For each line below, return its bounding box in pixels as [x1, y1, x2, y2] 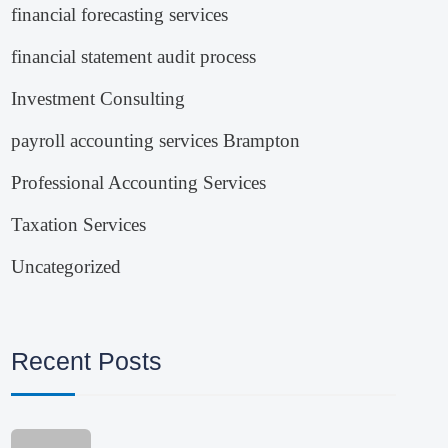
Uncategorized [11, 256, 122, 278]
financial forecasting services [11, 4, 229, 26]
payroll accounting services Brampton [11, 130, 301, 152]
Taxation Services [11, 214, 147, 236]
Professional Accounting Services [11, 172, 267, 194]
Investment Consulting [11, 88, 186, 110]
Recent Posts [11, 347, 163, 376]
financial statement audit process [11, 46, 257, 68]
